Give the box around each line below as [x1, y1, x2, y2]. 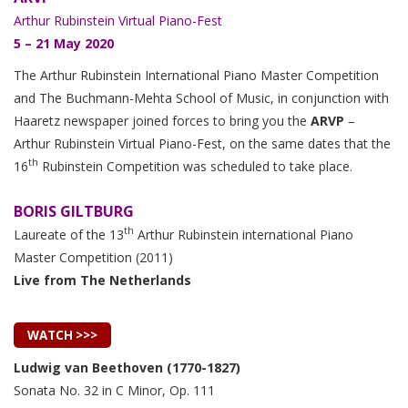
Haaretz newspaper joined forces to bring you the [14, 111, 311, 129]
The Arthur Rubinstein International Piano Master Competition [14, 66, 379, 84]
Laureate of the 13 [14, 225, 124, 243]
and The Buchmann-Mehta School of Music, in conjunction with [14, 88, 389, 107]
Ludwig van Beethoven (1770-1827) [14, 358, 240, 376]
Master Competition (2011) [14, 248, 173, 266]
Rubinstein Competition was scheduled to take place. [38, 157, 352, 175]
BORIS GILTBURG [14, 200, 134, 221]
